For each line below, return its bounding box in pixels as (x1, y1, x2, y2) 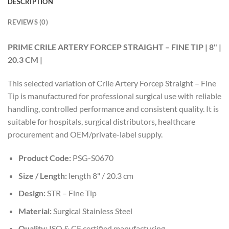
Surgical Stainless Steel (51, 205, 132, 216)
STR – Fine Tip (45, 188, 97, 198)
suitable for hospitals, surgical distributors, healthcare (8, 117, 195, 127)
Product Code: (18, 153, 71, 163)
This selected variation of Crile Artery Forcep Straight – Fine (8, 78, 216, 88)
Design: (18, 188, 45, 198)
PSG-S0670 (71, 153, 113, 163)
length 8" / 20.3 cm (66, 170, 133, 180)
